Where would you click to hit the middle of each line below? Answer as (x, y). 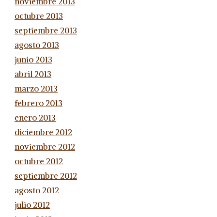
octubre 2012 (39, 161)
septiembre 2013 (46, 30)
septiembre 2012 (46, 176)
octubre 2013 (39, 16)
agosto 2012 (37, 190)
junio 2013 (33, 59)
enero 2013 (35, 117)
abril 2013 (33, 74)
